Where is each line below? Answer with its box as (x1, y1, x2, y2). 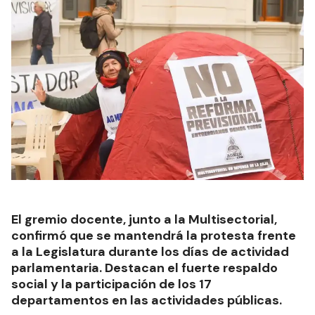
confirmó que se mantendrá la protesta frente (11, 227, 296, 245)
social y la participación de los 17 (11, 276, 212, 293)
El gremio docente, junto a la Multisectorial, (11, 211, 277, 229)
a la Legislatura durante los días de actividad (11, 243, 289, 261)
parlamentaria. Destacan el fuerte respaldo (11, 259, 278, 277)
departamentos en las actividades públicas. (11, 292, 282, 309)
